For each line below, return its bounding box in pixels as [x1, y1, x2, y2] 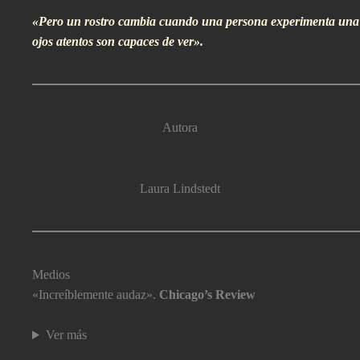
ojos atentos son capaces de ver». [32, 34, 204, 48]
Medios [32, 267, 71, 281]
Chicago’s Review [159, 287, 256, 301]
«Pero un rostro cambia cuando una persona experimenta [32, 14, 339, 28]
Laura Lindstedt [140, 181, 221, 195]
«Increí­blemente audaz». [32, 287, 160, 301]
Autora [162, 120, 198, 134]
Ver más [46, 328, 88, 342]
